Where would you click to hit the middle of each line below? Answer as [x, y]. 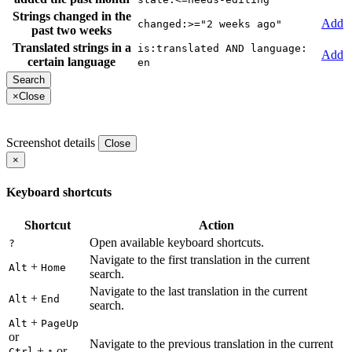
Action [216, 225]
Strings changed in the [71, 16]
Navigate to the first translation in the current [200, 259]
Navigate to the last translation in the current [198, 291]
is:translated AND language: [222, 49]
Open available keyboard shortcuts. [177, 242]
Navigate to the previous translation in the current [211, 343]
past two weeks [71, 31]
